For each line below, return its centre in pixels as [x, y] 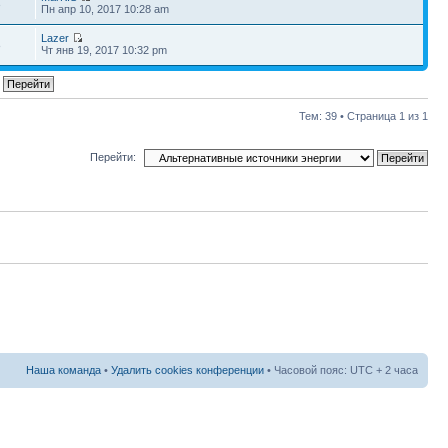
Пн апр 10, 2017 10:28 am [105, 8]
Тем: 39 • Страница [349, 115]
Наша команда [63, 370]
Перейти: [113, 156]
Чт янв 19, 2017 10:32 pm [104, 49]
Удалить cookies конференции [187, 370]
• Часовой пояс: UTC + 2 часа [341, 370]
